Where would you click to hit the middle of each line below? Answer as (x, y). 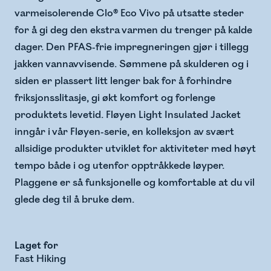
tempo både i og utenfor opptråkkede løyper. (119, 166)
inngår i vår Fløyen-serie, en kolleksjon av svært (124, 132)
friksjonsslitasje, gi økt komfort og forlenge (115, 98)
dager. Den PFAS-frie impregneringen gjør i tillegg (132, 47)
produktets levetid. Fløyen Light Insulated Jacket (128, 115)
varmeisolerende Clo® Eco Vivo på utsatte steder (129, 14)
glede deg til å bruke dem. (74, 200)
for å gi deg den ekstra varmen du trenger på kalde (133, 31)
